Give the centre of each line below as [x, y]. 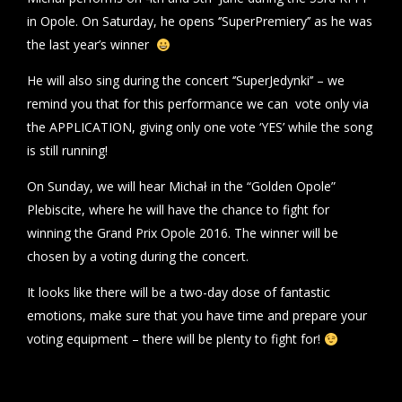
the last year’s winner [92, 45]
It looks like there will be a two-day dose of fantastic [179, 293]
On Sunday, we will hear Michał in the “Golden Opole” [181, 187]
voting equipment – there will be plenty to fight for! [175, 339]
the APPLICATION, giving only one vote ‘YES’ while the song [200, 127]
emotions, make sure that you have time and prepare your [197, 316]
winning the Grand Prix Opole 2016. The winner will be [183, 233]
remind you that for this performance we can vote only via [198, 104]
